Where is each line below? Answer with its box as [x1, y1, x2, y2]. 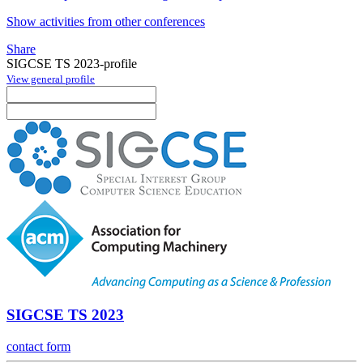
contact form [6, 340, 70, 354]
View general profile [6, 72, 95, 85]
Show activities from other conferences [6, 14, 205, 28]
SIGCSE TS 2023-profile [6, 56, 137, 70]
